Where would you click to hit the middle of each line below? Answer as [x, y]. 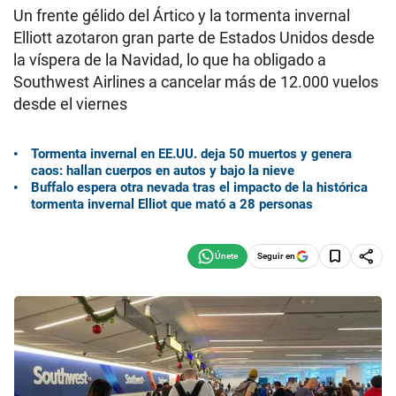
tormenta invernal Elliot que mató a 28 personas [172, 204]
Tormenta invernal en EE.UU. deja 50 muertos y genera [191, 153]
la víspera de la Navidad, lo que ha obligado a [170, 60]
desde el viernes [70, 104]
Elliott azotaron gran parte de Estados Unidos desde [194, 38]
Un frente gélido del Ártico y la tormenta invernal [182, 15]
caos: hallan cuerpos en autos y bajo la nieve [163, 170]
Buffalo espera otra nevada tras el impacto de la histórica [199, 187]
